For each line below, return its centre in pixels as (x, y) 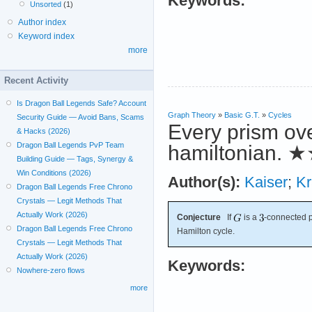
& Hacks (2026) (44, 131)
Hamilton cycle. (206, 231)
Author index (42, 22)
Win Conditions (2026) (54, 173)
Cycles (280, 115)
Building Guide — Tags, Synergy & (75, 159)
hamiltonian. (225, 153)
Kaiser (266, 182)
